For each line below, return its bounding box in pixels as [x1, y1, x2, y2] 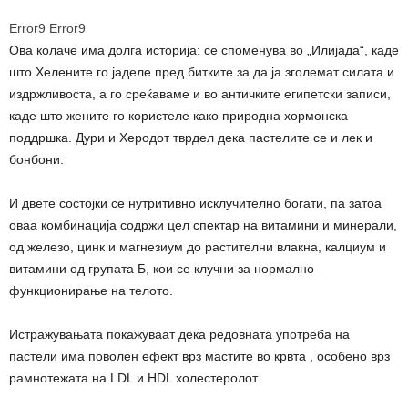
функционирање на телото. [9, 283, 173, 299]
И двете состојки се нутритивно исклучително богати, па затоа [9, 196, 382, 211]
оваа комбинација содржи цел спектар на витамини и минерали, [9, 218, 397, 233]
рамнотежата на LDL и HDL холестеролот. [9, 371, 260, 386]
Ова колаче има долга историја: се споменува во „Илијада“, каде [9, 43, 399, 58]
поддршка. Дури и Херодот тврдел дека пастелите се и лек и [9, 130, 372, 146]
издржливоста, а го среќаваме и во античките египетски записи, [9, 87, 391, 102]
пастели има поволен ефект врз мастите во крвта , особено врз [9, 349, 390, 364]
